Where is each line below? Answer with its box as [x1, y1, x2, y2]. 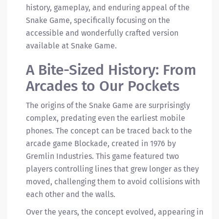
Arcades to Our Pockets [26, 77, 179, 95]
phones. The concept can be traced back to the [26, 126, 192, 135]
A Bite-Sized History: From [26, 61, 197, 79]
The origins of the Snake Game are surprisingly [26, 101, 190, 110]
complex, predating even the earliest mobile [26, 113, 185, 123]
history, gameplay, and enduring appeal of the [26, 3, 190, 12]
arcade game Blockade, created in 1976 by [26, 139, 176, 148]
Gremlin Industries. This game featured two [26, 152, 179, 161]
